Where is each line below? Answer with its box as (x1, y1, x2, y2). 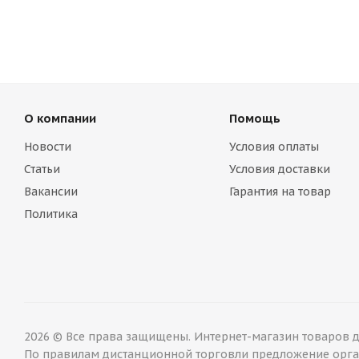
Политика (24, 207, 78, 221)
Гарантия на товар (228, 184, 331, 199)
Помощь (228, 111, 280, 126)
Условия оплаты (228, 139, 319, 154)
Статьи (24, 162, 60, 176)
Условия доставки (228, 162, 330, 176)
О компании (24, 111, 96, 126)
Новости (24, 139, 71, 154)
